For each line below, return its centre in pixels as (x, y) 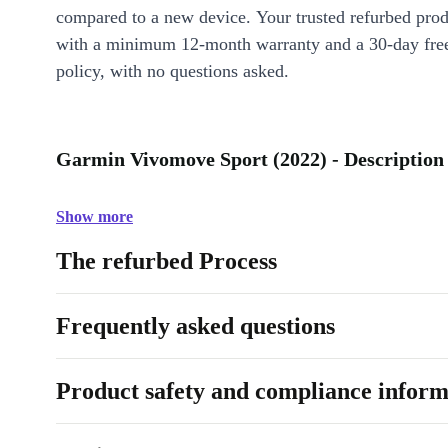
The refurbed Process (166, 261)
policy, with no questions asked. (172, 71)
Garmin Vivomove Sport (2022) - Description (250, 159)
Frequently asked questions (195, 326)
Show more (94, 217)
